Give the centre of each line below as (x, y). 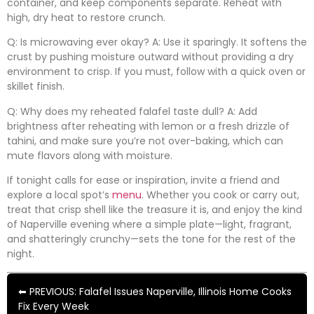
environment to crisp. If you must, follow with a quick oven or (156, 72)
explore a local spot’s (60, 195)
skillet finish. (36, 87)
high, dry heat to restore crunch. (86, 17)
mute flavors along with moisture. (90, 155)
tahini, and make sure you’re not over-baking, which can (145, 141)
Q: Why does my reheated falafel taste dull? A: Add (132, 111)
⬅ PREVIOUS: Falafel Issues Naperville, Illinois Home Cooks (155, 291)
